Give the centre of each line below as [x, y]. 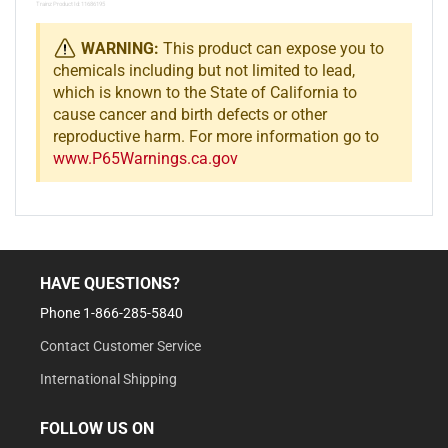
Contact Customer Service [120, 346]
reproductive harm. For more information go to [215, 136]
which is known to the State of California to [204, 92]
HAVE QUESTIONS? [110, 283]
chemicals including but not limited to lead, [203, 70]
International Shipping [108, 379]
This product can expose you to [271, 48]
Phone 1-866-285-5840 [111, 313]
